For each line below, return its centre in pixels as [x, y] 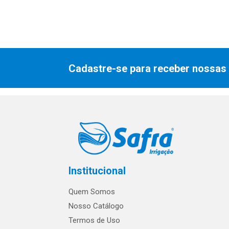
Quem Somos [92, 192]
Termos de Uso [94, 221]
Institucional [97, 171]
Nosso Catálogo [96, 206]
